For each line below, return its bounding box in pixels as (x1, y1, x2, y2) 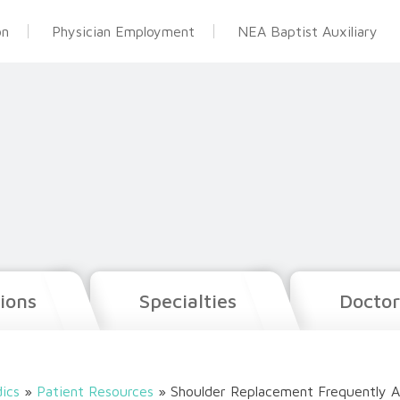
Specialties (139, 288, 237, 312)
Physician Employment (51, 23, 195, 39)
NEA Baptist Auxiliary (237, 23, 378, 39)
